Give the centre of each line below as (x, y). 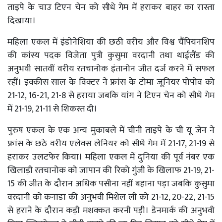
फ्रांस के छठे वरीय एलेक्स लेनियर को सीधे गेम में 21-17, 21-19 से (111, 143)
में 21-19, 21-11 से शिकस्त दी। (52, 109)
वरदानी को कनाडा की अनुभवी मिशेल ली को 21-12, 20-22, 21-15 (111, 197)
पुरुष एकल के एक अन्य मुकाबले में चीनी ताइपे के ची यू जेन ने (111, 130)
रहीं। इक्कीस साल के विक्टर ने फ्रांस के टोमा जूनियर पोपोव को (111, 82)
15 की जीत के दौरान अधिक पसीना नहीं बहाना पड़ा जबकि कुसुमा (111, 184)
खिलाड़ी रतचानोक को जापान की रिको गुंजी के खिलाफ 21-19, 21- (111, 170)
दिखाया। (22, 21)
